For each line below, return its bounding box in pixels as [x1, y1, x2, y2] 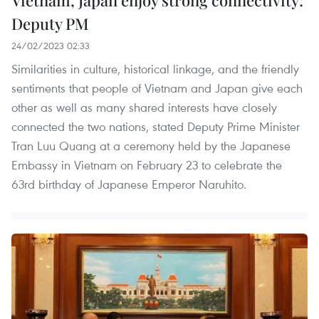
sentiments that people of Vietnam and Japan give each [11, 79, 303, 96]
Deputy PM [11, 12, 89, 34]
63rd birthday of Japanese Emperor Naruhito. [11, 175, 246, 192]
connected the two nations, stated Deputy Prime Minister [11, 117, 300, 135]
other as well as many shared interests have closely [11, 98, 277, 115]
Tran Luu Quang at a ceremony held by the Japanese [11, 137, 291, 154]
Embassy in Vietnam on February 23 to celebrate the [11, 156, 282, 173]
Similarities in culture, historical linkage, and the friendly [11, 60, 299, 77]
